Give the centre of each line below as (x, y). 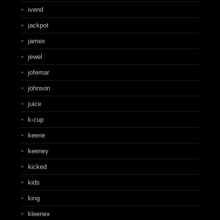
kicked (37, 167)
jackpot (38, 25)
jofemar (38, 72)
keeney (38, 151)
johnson (39, 88)
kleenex (39, 214)
